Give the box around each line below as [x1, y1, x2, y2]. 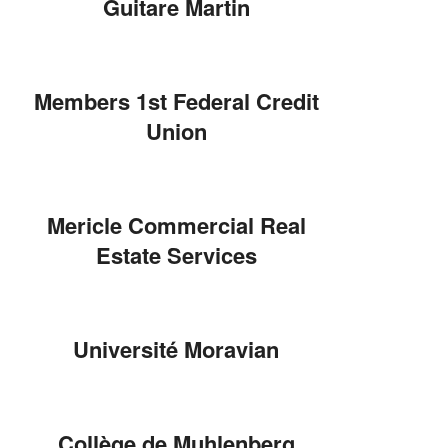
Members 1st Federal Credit [33, 84, 319, 117]
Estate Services [95, 238, 257, 271]
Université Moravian [73, 332, 279, 365]
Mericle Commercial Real [46, 208, 306, 241]
